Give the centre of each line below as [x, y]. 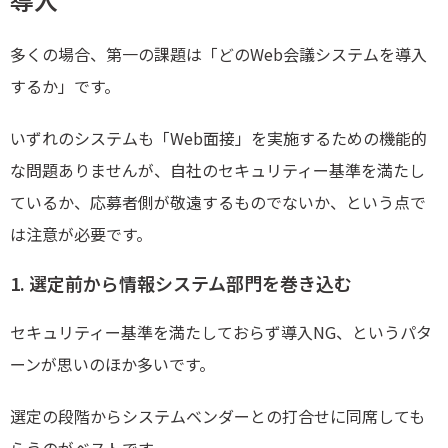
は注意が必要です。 [81, 234]
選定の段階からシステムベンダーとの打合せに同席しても [217, 416]
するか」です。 [65, 86]
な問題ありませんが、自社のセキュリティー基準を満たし [217, 170]
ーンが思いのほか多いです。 [112, 364]
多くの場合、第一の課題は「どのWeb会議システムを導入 [218, 54]
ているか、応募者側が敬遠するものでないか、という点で [218, 202]
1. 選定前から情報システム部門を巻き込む [181, 283]
